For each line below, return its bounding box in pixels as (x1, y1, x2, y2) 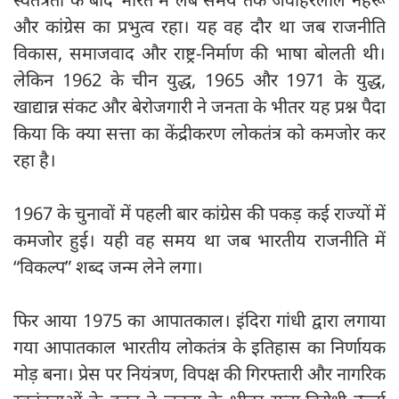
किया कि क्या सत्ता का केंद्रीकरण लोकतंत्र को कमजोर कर (13, 121, 386, 146)
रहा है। (13, 148, 56, 173)
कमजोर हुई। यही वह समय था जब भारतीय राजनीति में (13, 228, 386, 253)
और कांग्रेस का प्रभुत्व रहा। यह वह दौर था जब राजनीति (13, 14, 386, 39)
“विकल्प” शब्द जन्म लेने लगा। (13, 255, 203, 280)
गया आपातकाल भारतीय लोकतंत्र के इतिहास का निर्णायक (13, 335, 386, 360)
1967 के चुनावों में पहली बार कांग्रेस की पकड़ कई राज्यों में (13, 201, 386, 226)
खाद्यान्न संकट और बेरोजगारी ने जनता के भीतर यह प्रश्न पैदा (13, 94, 386, 119)
